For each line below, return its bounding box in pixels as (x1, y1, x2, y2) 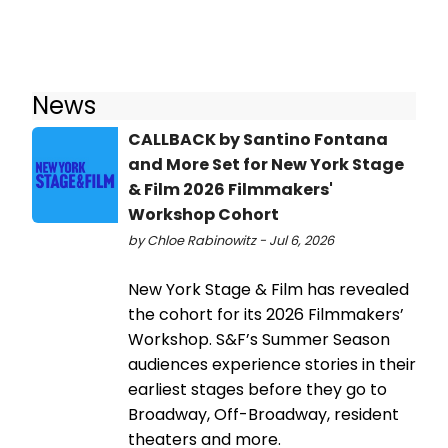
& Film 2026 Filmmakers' (128, 177, 333, 201)
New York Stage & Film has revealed (128, 277, 409, 301)
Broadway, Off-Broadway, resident (128, 402, 399, 426)
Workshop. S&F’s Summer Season (128, 327, 390, 351)
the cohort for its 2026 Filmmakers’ (128, 302, 404, 326)
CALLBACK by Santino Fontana (128, 127, 388, 151)
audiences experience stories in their (128, 352, 416, 376)
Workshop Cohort (128, 202, 279, 226)
